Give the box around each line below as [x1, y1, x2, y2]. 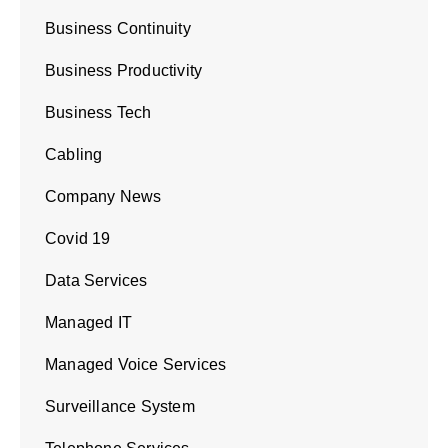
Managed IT [45, 314, 132, 332]
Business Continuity [45, 20, 191, 38]
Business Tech [45, 104, 152, 122]
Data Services [45, 272, 148, 290]
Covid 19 [45, 230, 111, 248]
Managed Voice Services [45, 356, 227, 374]
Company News [45, 188, 162, 206]
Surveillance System [45, 398, 195, 416]
